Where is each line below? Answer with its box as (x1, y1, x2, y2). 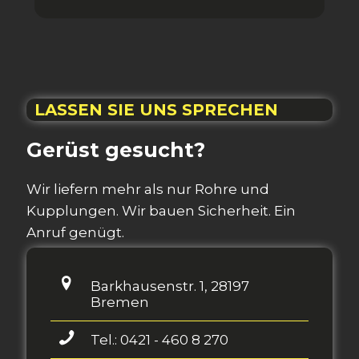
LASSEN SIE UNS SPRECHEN (34, 100, 278, 119)
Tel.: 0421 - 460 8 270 (91, 332, 228, 348)
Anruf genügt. (26, 224, 124, 240)
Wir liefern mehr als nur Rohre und (26, 181, 269, 197)
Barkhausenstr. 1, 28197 (91, 278, 249, 294)
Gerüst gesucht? (26, 138, 205, 162)
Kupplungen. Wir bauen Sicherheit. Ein (26, 203, 296, 219)
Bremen (91, 294, 149, 310)
